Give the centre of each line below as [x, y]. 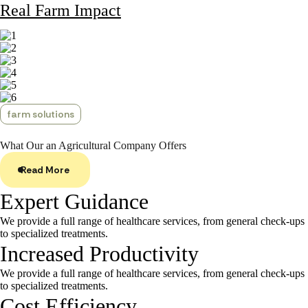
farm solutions [41, 114]
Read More [45, 170]
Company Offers [150, 145]
